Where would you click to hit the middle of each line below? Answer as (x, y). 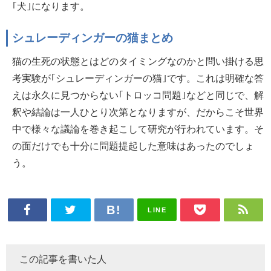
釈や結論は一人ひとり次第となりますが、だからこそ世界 (138, 112)
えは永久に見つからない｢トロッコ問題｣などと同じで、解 (138, 95)
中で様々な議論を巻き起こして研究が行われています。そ (138, 129)
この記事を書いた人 (63, 259)
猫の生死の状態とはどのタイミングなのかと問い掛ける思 (138, 61)
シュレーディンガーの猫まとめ (93, 38)
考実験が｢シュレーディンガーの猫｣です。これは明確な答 (138, 78)
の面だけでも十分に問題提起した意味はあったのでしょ (133, 145)
